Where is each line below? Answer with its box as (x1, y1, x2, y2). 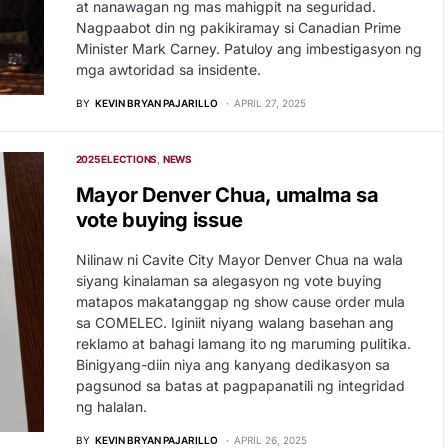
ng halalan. (75, 398, 147, 415)
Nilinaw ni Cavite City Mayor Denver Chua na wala (75, 251, 403, 268)
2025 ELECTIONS (75, 153, 157, 165)
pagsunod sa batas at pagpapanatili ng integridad (75, 377, 405, 394)
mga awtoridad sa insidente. (75, 61, 261, 78)
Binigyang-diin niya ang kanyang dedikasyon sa (75, 356, 390, 373)
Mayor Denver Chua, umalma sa (75, 183, 379, 207)
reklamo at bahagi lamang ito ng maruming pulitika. (75, 335, 411, 352)
